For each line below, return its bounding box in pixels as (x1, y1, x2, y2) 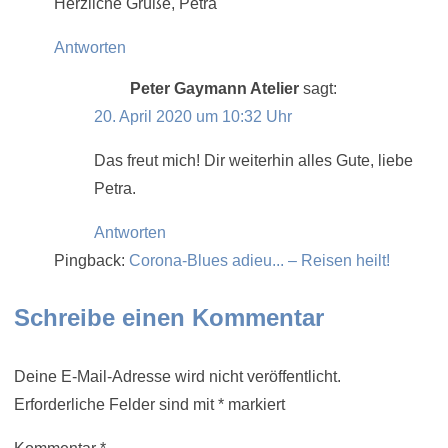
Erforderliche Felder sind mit (14, 395, 218, 413)
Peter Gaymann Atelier (130, 79, 299, 97)
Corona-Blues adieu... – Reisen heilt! (129, 251, 390, 269)
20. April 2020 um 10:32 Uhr (94, 107, 292, 125)
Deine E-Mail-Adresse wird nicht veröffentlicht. (14, 367, 341, 385)
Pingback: (54, 251, 129, 269)
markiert (224, 395, 285, 413)
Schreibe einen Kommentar (14, 303, 324, 331)
